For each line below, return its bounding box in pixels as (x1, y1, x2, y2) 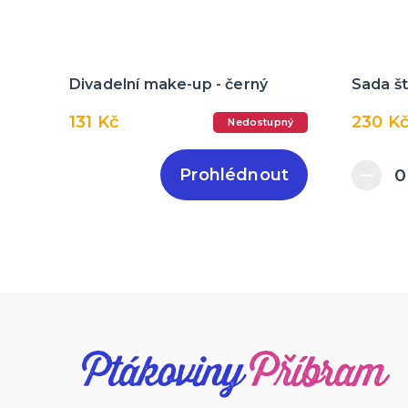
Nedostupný (228, 116, 293, 129)
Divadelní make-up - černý (69, 76, 268, 94)
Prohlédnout (179, 165, 289, 186)
